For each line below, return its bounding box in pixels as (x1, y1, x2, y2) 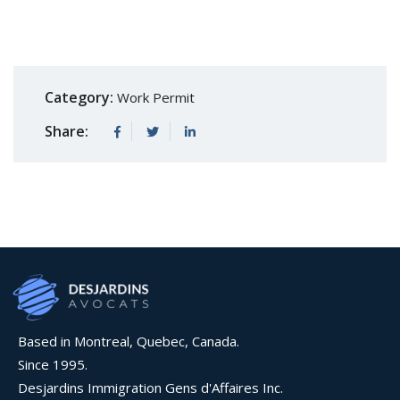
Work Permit (117, 87, 195, 106)
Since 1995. (18, 355, 87, 374)
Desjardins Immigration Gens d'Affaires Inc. (18, 379, 283, 397)
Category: (45, 87, 113, 107)
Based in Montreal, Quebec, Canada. (18, 332, 239, 351)
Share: (45, 121, 88, 141)
